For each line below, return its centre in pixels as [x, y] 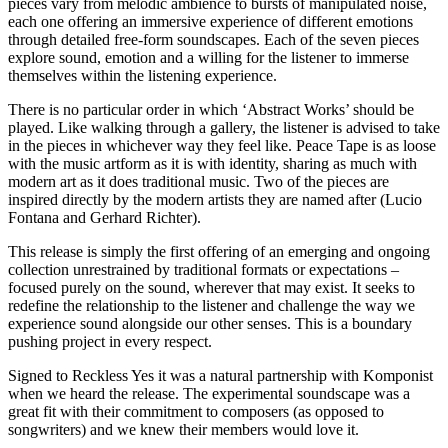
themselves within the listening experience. [142, 76]
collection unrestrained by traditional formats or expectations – [203, 270]
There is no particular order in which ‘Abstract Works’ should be [211, 110]
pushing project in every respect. [110, 342]
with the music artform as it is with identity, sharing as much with [212, 164]
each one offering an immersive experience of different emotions [210, 22]
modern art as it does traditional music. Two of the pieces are [198, 182]
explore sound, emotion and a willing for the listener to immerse [208, 58]
